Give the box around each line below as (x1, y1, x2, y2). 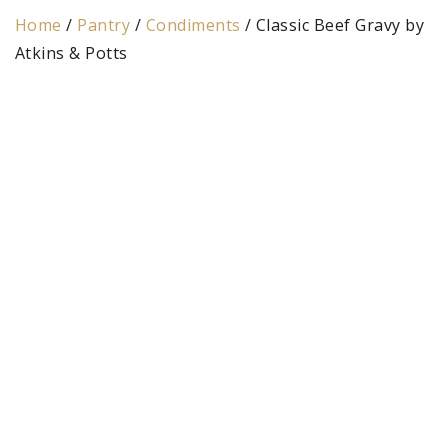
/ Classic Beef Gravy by (240, 14, 425, 36)
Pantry (77, 14, 131, 36)
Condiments (145, 14, 241, 36)
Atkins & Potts (15, 42, 128, 64)
